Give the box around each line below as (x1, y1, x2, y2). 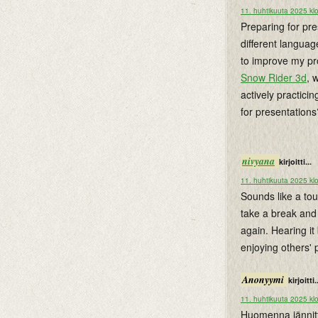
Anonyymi (242, 273, 287, 287)
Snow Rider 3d (241, 70, 307, 84)
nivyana (242, 154, 275, 168)
